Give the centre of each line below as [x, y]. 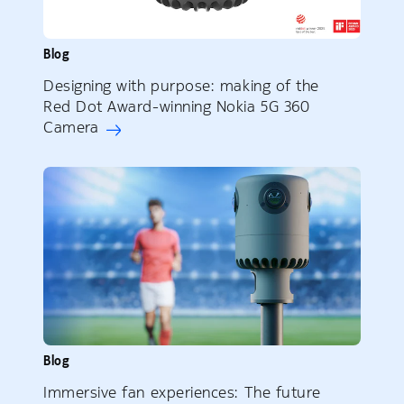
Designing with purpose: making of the [181, 86]
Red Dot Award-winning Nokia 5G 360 [177, 107]
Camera [71, 128]
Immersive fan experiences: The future [182, 392]
